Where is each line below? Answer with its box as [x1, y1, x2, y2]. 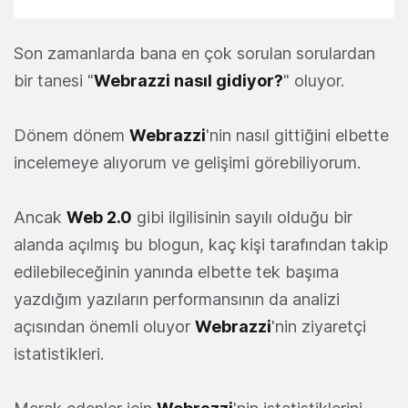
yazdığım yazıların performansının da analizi [14, 290, 340, 310]
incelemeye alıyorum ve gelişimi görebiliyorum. [14, 153, 361, 173]
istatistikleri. [14, 344, 104, 364]
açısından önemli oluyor [14, 317, 195, 337]
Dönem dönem [14, 126, 129, 146]
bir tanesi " [14, 71, 94, 91]
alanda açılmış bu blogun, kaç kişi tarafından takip [14, 235, 388, 255]
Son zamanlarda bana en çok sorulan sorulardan [14, 44, 375, 64]
